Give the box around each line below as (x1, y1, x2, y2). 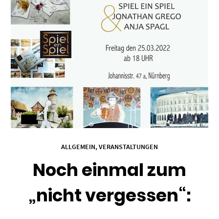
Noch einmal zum (33, 157, 186, 182)
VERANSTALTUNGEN (99, 142, 158, 151)
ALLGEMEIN (61, 142, 95, 151)
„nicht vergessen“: (28, 183, 191, 207)
